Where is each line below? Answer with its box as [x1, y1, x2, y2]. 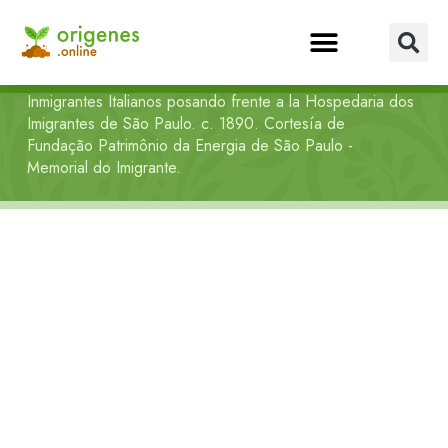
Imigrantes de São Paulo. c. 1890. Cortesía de [27, 112, 345, 135]
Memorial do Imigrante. [27, 156, 181, 179]
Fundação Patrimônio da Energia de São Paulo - [27, 134, 353, 157]
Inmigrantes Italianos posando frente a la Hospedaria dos [27, 90, 414, 113]
